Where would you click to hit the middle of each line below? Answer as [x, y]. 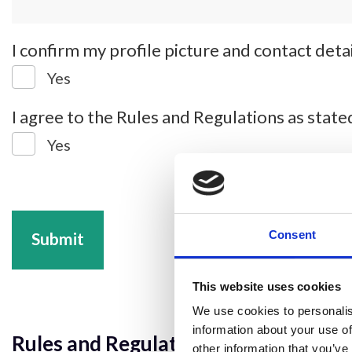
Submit [58, 238]
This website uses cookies [266, 286]
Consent [292, 235]
